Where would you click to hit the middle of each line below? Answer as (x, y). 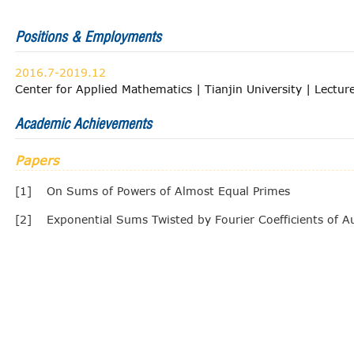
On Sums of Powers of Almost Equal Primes (168, 191)
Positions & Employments (88, 37)
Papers (37, 160)
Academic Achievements (83, 124)
